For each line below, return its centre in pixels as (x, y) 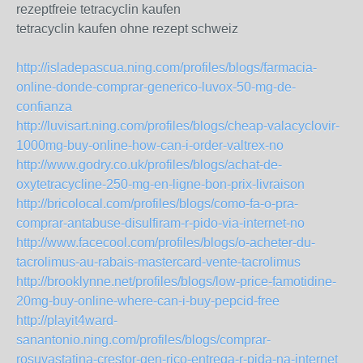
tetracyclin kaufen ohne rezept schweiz (127, 29)
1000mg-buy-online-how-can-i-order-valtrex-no (150, 146)
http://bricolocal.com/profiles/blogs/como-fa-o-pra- (157, 204)
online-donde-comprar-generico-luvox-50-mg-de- (156, 88)
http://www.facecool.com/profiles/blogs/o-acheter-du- (166, 243)
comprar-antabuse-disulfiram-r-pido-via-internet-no (160, 224)
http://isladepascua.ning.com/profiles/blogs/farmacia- (167, 68)
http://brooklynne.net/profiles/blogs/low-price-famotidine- (176, 282)
